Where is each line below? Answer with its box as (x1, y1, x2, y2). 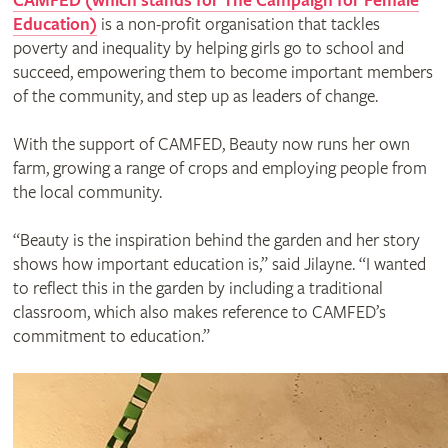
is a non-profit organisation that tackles (96, 13, 380, 35)
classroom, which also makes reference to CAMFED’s (12, 301, 386, 323)
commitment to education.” (12, 325, 210, 347)
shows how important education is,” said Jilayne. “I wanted (12, 253, 426, 275)
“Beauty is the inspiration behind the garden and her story (12, 229, 420, 251)
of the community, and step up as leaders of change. (12, 85, 378, 107)
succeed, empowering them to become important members (12, 61, 433, 83)
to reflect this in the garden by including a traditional (12, 277, 383, 299)
